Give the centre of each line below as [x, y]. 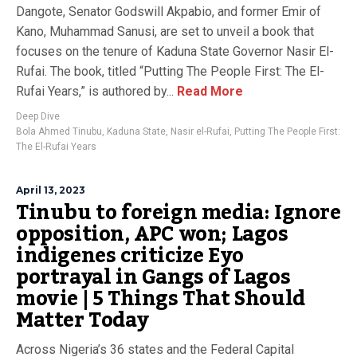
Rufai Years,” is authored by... [95, 91]
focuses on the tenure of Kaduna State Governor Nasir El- [175, 51]
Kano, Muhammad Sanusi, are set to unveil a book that [165, 31]
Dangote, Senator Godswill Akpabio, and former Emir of [169, 12]
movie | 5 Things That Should [161, 299]
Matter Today [82, 320]
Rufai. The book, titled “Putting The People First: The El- [170, 71]
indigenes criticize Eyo [130, 256]
